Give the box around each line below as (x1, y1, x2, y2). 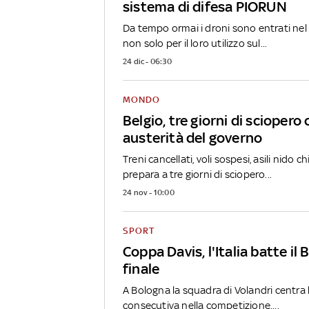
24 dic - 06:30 (123, 56, 172, 66)
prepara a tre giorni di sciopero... (123, 168, 272, 180)
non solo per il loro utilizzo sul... (123, 37, 268, 49)
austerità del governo (123, 128, 263, 146)
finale (123, 259, 160, 277)
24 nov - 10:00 (123, 187, 175, 197)
